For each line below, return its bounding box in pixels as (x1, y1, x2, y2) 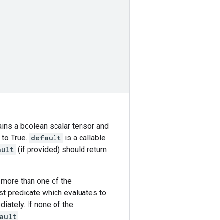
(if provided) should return (16, 145, 107, 154)
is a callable (63, 133, 106, 142)
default (31, 133, 61, 142)
